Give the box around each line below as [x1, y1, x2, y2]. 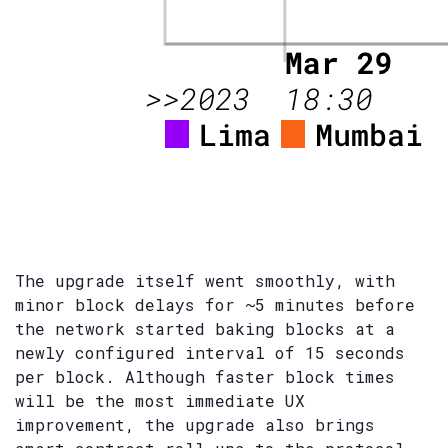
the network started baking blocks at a [15, 318, 395, 340]
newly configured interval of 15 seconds [15, 342, 405, 364]
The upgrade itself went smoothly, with [15, 270, 395, 292]
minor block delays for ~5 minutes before [15, 294, 415, 316]
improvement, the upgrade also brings [15, 414, 375, 436]
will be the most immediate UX [15, 390, 305, 412]
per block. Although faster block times [15, 366, 395, 388]
